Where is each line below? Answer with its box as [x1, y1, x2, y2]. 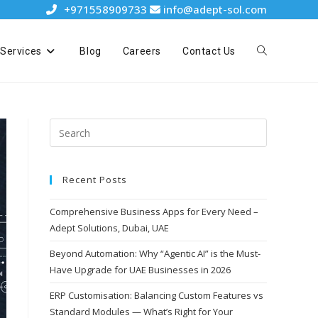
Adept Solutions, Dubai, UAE [50, 221, 169, 234]
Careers [122, 45, 161, 57]
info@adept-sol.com [160, 2, 267, 16]
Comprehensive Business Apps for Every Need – [50, 205, 258, 218]
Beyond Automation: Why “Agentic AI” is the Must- [50, 247, 261, 260]
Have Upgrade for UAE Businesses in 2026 [50, 263, 231, 276]
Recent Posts [62, 173, 127, 186]
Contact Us [182, 45, 236, 57]
